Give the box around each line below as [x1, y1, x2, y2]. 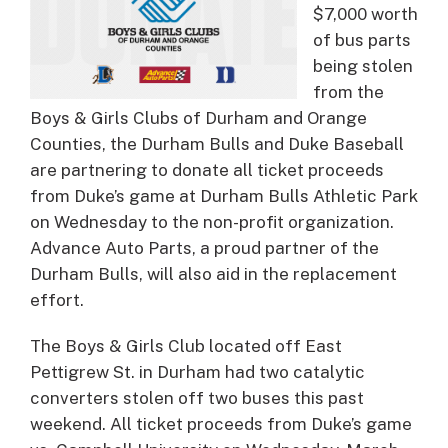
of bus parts [313, 29, 411, 50]
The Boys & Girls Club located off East [30, 335, 342, 356]
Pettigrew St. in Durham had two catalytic [30, 361, 365, 382]
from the [313, 81, 384, 102]
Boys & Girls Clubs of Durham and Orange [30, 107, 367, 128]
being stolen [313, 55, 413, 76]
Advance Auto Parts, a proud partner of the [30, 237, 379, 258]
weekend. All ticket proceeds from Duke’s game [30, 413, 412, 434]
